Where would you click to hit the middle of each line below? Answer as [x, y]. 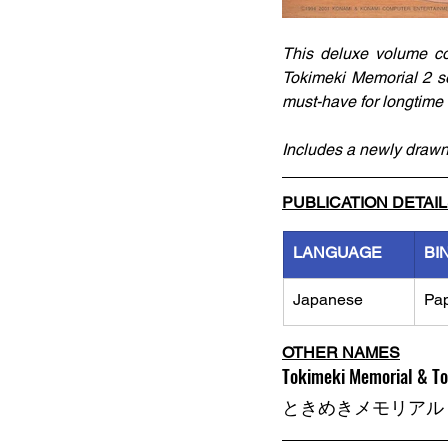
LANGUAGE [337, 252]
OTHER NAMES [341, 352]
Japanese [328, 299]
